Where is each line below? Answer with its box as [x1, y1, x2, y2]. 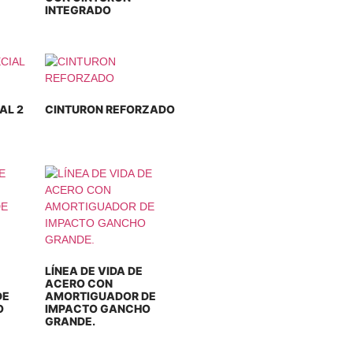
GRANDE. [45, 314, 96, 328]
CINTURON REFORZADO [45, 102, 176, 116]
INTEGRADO [45, 3, 112, 17]
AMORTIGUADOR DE [45, 289, 157, 303]
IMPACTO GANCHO [45, 302, 151, 315]
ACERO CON [45, 277, 113, 290]
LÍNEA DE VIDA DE [45, 264, 143, 277]
